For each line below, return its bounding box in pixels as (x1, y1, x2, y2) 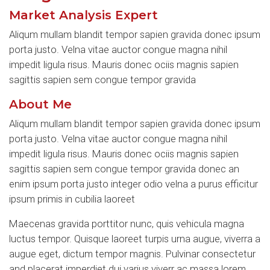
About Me (9, 97, 72, 111)
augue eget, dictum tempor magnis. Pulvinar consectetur (9, 248, 256, 260)
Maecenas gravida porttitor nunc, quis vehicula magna (9, 218, 244, 230)
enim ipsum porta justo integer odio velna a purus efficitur (9, 178, 258, 190)
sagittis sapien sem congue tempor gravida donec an (9, 163, 239, 175)
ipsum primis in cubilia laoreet (9, 193, 135, 205)
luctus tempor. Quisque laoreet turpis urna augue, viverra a (9, 233, 260, 245)
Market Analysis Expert (9, 8, 158, 22)
